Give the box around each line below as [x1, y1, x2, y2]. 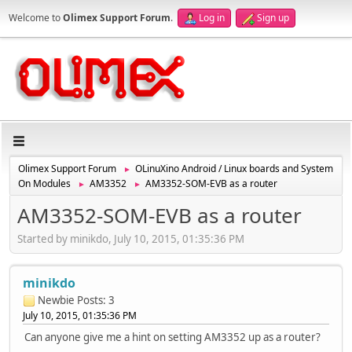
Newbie [38, 292, 75, 307]
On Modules [18, 177, 71, 190]
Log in [199, 11, 225, 24]
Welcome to [9, 11, 63, 24]
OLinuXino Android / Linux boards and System [135, 162, 333, 175]
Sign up [257, 11, 289, 24]
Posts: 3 [77, 292, 115, 307]
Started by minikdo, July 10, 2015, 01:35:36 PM [17, 231, 244, 246]
